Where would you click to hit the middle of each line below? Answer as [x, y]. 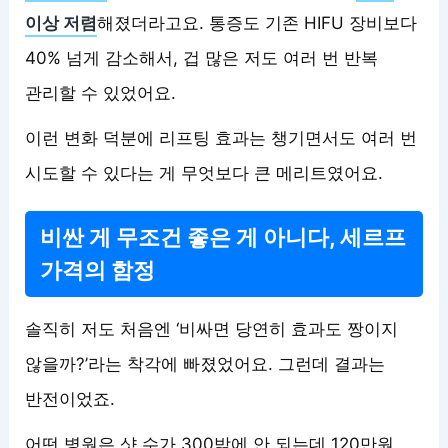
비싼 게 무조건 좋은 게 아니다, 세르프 [223, 236]
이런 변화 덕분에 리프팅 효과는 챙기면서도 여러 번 [221, 137]
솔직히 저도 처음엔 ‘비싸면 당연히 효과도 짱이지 [212, 328]
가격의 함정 [98, 269]
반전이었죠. [70, 398]
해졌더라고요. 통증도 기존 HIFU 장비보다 [257, 22]
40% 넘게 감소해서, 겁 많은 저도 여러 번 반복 [202, 57]
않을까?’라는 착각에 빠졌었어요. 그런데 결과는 [205, 363]
